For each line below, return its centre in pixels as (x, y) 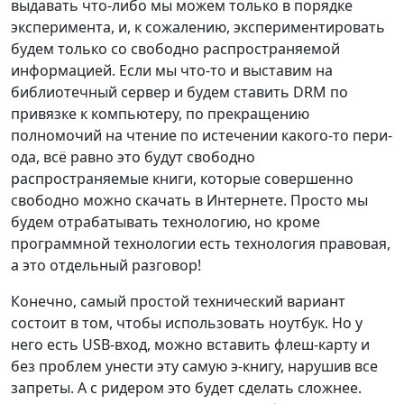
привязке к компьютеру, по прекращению (160, 114)
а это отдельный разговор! (106, 266)
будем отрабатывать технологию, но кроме (165, 222)
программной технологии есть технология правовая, (201, 244)
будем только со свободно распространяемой (175, 49)
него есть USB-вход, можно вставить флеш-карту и (190, 345)
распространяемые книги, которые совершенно (182, 179)
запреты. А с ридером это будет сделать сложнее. (186, 388)
